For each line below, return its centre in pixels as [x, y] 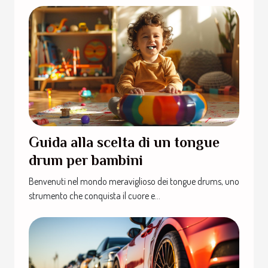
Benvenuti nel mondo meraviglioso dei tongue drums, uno [134, 181]
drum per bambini [86, 160]
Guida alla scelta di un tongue [124, 142]
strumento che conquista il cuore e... [95, 195]
